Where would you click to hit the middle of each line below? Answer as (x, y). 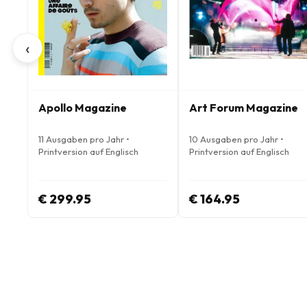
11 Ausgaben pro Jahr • (84, 139)
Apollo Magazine (83, 108)
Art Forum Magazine (244, 108)
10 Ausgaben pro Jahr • (236, 139)
